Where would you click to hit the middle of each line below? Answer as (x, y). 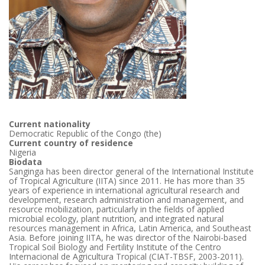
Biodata (25, 161)
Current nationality (50, 124)
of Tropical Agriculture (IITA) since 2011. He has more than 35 (127, 180)
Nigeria (22, 152)
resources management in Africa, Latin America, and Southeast (130, 228)
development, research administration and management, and (126, 199)
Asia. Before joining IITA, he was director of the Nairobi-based (128, 237)
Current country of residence (71, 143)
